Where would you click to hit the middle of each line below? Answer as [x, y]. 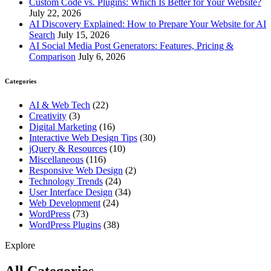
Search [42, 35]
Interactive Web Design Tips [83, 138]
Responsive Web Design [76, 171]
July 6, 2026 [102, 57]
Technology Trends [66, 181]
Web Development [65, 203]
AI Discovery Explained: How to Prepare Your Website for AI [148, 24]
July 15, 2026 [83, 35]
